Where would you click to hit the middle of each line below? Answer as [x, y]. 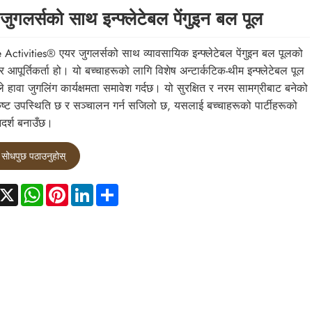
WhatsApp [68, 189]
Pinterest [87, 189]
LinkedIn [112, 189]
